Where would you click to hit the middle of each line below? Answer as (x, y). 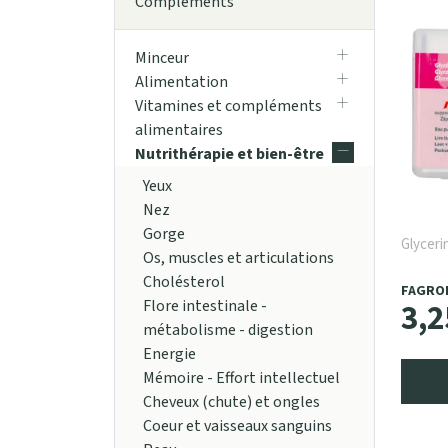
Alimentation (181, 82)
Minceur (162, 58)
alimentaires (179, 130)
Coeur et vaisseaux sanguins (237, 426)
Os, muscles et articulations (238, 258)
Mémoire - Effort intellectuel (241, 378)
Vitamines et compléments (228, 106)
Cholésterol (184, 282)
